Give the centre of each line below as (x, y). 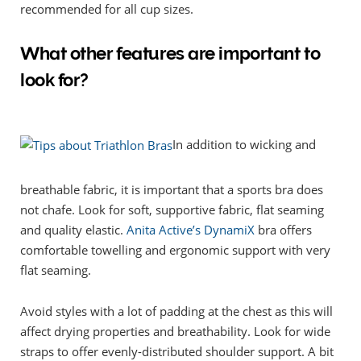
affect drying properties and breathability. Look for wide (175, 332)
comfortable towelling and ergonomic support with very (175, 250)
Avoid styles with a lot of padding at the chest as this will (176, 311)
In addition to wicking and (244, 144)
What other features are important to (170, 54)
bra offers (283, 230)
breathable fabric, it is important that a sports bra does (172, 190)
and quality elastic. (73, 230)
